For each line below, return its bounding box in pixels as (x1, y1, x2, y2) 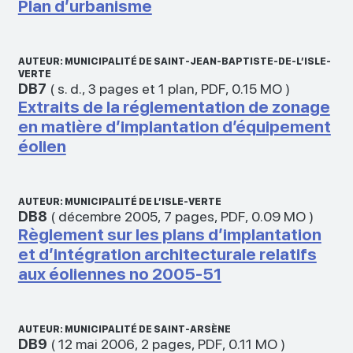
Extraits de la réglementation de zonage (17, 96, 330, 117)
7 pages (163, 207, 214, 225)
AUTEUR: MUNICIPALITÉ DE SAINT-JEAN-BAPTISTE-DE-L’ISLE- (17, 55, 331, 67)
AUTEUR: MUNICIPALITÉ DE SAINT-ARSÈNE (17, 323, 231, 335)
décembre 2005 (58, 207, 158, 225)
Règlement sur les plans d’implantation (17, 224, 321, 244)
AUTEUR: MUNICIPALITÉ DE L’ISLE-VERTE (17, 195, 221, 207)
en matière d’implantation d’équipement (17, 116, 331, 136)
